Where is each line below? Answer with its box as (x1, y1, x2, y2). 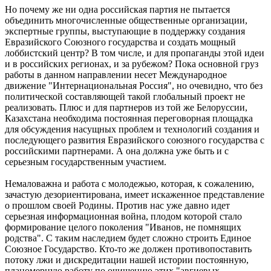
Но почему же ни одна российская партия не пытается (5, 4, 230, 15)
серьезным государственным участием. (5, 157, 166, 168)
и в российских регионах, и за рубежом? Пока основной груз (5, 59, 258, 70)
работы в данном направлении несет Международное (5, 70, 227, 80)
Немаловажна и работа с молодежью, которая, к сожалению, (5, 178, 254, 189)
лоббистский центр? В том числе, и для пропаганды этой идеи (5, 48, 264, 59)
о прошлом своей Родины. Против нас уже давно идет (5, 200, 230, 211)
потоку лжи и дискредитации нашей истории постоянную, (5, 255, 249, 266)
